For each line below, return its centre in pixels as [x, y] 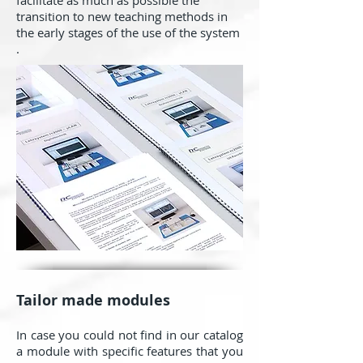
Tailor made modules [93, 300]
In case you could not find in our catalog [130, 335]
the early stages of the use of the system [128, 32]
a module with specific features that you [130, 351]
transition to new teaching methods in [122, 16]
